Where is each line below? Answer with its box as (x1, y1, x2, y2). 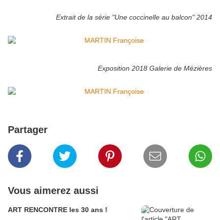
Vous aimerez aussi (8, 185, 99, 196)
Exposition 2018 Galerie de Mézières (98, 64, 212, 73)
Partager (8, 124, 48, 136)
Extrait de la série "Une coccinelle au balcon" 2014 (56, 13, 212, 22)
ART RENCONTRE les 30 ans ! (8, 206, 108, 214)
